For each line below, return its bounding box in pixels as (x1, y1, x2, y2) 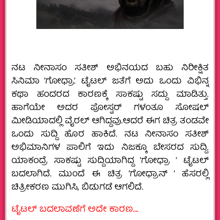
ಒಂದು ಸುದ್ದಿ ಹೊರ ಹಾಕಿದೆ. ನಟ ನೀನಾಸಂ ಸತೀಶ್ (11, 127, 209, 142)
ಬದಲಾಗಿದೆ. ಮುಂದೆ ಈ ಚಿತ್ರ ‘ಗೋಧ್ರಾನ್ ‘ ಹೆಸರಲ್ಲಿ (11, 166, 209, 182)
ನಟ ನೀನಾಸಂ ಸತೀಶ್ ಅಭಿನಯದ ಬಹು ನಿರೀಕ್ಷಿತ (11, 60, 209, 76)
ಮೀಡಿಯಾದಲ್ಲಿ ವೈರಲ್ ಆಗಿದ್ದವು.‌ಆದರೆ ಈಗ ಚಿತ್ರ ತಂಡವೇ (11, 113, 209, 129)
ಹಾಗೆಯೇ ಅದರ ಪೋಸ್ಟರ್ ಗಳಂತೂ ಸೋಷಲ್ (11, 100, 209, 116)
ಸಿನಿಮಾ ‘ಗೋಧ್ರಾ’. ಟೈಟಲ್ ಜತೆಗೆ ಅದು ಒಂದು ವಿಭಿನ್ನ (11, 74, 209, 89)
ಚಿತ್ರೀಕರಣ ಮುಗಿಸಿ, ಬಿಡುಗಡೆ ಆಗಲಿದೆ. (11, 180, 143, 195)
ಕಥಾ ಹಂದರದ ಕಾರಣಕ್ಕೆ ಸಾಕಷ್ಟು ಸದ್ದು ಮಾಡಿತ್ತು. (11, 87, 209, 103)
